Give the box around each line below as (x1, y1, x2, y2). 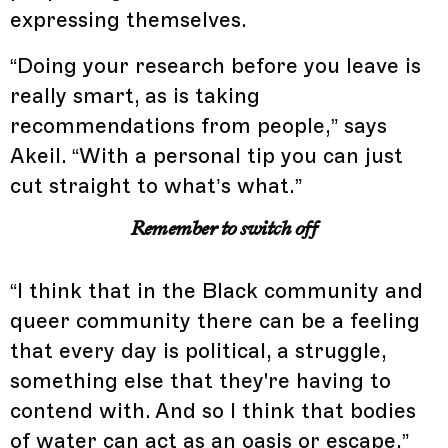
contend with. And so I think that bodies (10, 397, 416, 424)
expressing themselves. (10, 6, 247, 33)
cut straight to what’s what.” (10, 172, 302, 199)
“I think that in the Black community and (10, 277, 423, 304)
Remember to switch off (131, 215, 317, 240)
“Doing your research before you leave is (10, 52, 421, 79)
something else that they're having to (10, 367, 391, 394)
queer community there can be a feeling (10, 307, 420, 334)
